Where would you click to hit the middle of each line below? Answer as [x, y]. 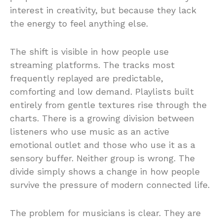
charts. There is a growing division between [102, 118]
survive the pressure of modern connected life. [110, 185]
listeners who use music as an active [90, 131]
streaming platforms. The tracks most [92, 65]
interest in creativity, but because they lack [103, 10]
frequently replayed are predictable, [87, 78]
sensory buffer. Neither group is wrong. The [102, 158]
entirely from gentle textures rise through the [108, 105]
